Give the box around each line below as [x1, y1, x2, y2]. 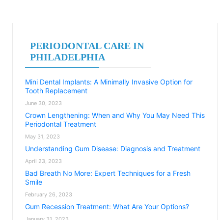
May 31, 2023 [25, 133, 60, 140]
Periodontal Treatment [25, 120, 96, 128]
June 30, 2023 [25, 100, 62, 107]
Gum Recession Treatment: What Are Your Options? [25, 202, 189, 211]
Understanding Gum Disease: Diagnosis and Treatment [25, 144, 200, 153]
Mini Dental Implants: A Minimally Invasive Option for [25, 78, 192, 86]
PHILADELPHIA [30, 52, 105, 62]
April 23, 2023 [25, 158, 62, 165]
